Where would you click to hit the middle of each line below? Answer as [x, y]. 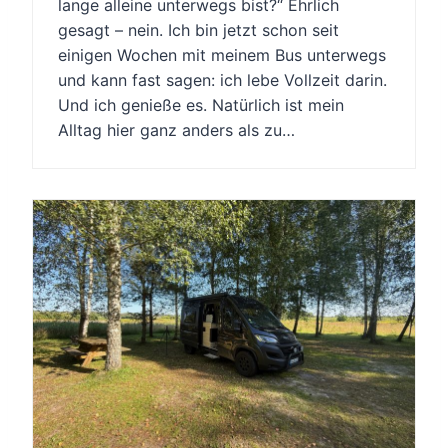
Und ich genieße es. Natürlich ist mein [201, 104]
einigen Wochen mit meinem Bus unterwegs [222, 54]
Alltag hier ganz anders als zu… [176, 129]
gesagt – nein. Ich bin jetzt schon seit [198, 29]
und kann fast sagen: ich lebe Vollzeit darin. [222, 79]
